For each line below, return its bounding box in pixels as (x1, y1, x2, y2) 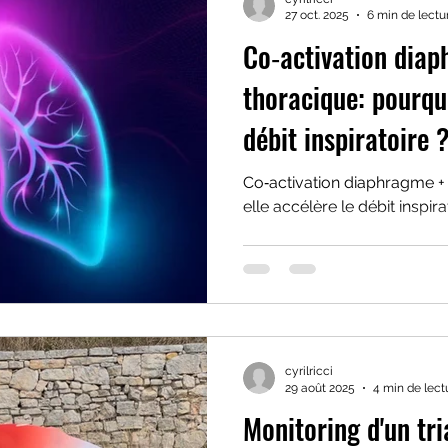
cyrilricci (285, 364, 333, 378)
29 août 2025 (285, 380, 355, 395)
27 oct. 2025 (285, 8, 349, 22)
